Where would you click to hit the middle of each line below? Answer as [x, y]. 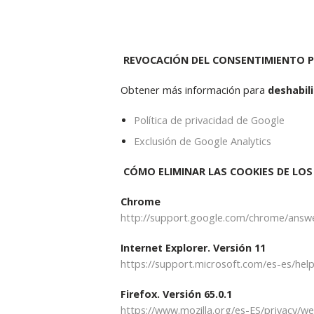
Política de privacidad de [192, 120]
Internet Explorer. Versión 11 [193, 247]
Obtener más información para [194, 90]
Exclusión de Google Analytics [202, 141]
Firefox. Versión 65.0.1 [176, 294]
